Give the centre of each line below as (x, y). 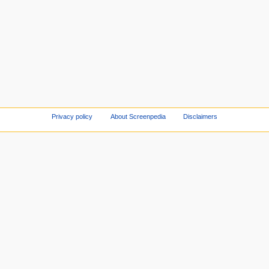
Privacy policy (72, 117)
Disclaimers (201, 117)
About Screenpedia (138, 117)
